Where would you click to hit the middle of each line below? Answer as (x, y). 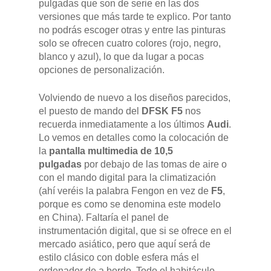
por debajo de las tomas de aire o (154, 165)
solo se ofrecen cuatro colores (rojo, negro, (130, 44)
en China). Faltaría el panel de (104, 218)
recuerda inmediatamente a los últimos (123, 125)
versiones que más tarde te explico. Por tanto (135, 17)
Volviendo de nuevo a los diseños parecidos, (135, 98)
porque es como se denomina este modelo (130, 204)
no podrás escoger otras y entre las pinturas (132, 30)
